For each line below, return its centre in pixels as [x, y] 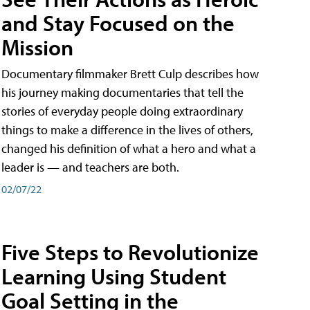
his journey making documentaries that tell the [122, 92]
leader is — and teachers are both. [90, 167]
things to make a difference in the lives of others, [127, 129]
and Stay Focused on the [118, 22]
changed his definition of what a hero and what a [129, 148]
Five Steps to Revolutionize [130, 252]
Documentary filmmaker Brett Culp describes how [130, 73]
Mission [37, 47]
